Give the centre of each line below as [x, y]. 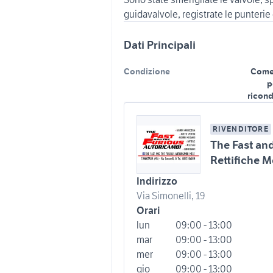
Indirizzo [157, 181]
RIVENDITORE [240, 129]
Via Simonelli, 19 [171, 196]
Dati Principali [160, 45]
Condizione [147, 71]
